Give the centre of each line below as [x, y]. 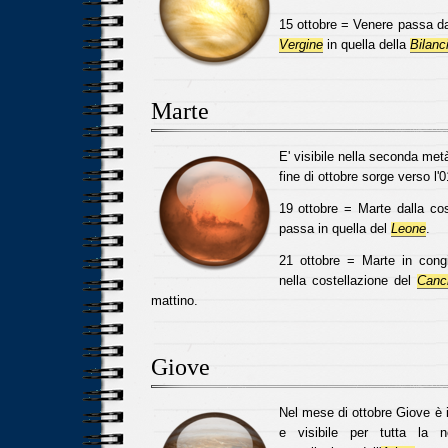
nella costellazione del [347, 280]
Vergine [300, 44]
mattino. [174, 300]
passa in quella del [334, 228]
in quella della [366, 44]
